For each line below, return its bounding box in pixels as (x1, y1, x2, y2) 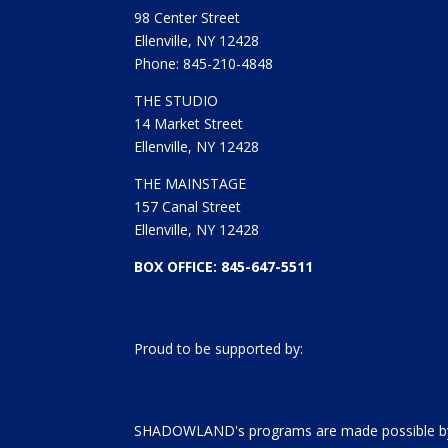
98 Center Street (134, 7, 241, 27)
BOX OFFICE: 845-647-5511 (134, 256, 314, 276)
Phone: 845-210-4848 (134, 53, 274, 73)
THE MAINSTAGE (134, 173, 247, 193)
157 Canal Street (134, 196, 242, 216)
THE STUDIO (134, 90, 219, 110)
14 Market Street (134, 113, 244, 133)
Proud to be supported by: (134, 338, 304, 358)
